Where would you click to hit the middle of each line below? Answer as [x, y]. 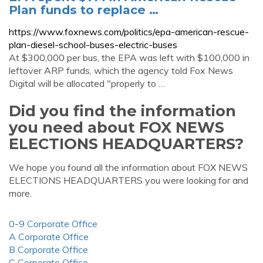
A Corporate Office [49, 237]
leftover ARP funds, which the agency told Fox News [121, 70]
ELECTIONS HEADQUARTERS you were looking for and [129, 180]
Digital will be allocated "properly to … [87, 83]
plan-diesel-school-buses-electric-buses [93, 45]
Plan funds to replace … [84, 10]
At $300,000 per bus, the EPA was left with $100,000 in [129, 58]
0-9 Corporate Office [53, 224]
